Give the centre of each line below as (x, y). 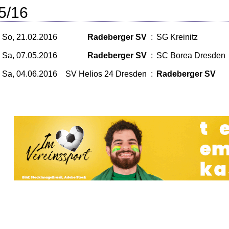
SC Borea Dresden (191, 55)
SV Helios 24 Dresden (106, 74)
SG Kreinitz (177, 37)
